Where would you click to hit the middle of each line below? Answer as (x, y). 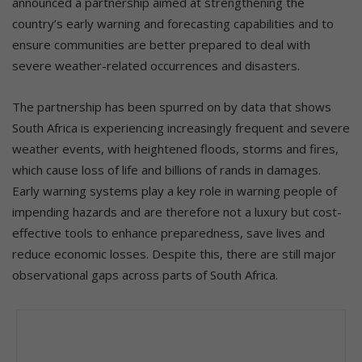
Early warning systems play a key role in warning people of (175, 190)
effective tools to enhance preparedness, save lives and (168, 232)
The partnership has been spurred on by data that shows (172, 106)
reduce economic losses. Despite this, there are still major (174, 253)
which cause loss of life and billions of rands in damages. (166, 169)
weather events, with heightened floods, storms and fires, (175, 148)
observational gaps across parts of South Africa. (145, 274)
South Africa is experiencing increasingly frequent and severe (181, 127)
